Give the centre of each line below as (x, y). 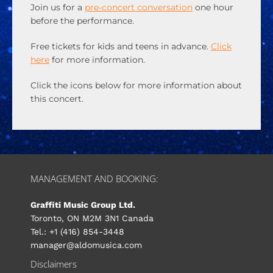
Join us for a (58, 8)
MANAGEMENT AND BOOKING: (94, 179)
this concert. (57, 99)
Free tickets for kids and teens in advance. (121, 47)
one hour (213, 8)
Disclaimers (54, 264)
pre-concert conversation (139, 8)
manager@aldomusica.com (86, 245)
